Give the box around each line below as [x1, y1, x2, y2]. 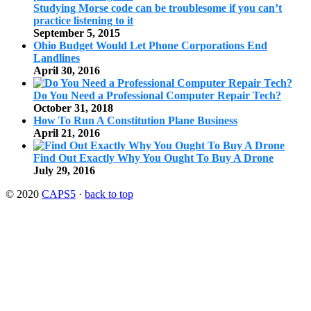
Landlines [33, 52, 80, 65]
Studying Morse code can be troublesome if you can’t [33, 2, 282, 15]
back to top [85, 188, 133, 201]
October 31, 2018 [33, 102, 113, 115]
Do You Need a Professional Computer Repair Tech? [33, 90, 281, 102]
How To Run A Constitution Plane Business [33, 115, 237, 127]
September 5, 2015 [33, 27, 120, 40]
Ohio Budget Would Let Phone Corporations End [33, 40, 267, 52]
